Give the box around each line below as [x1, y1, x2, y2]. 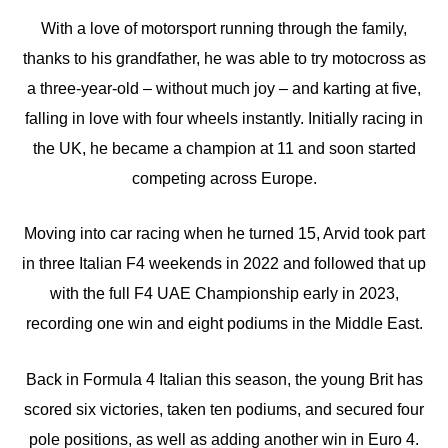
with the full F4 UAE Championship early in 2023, [49, 285, 399, 303]
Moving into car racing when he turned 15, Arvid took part [23, 225, 425, 243]
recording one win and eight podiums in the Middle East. [25, 315, 423, 333]
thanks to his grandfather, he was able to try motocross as [22, 49, 426, 67]
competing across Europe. [131, 169, 317, 187]
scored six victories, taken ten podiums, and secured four [24, 400, 424, 418]
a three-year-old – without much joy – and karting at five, [27, 79, 421, 97]
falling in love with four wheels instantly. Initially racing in [25, 109, 423, 127]
